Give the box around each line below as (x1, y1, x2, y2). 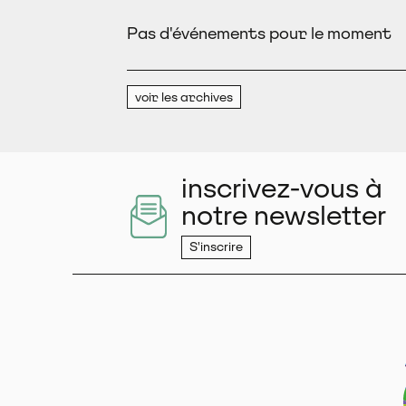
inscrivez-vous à (181, 170, 382, 204)
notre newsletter (181, 198, 386, 231)
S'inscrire (189, 239, 243, 255)
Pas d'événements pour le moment (127, 24, 391, 43)
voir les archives (135, 89, 233, 104)
